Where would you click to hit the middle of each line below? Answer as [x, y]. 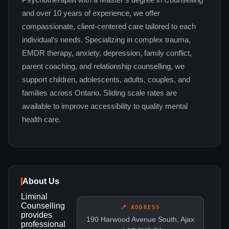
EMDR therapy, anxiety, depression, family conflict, [107, 53]
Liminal [34, 197]
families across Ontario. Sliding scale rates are [99, 93]
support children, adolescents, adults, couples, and [106, 80]
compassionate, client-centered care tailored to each [109, 27]
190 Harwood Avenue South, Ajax [140, 220]
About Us [41, 181]
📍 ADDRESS [140, 208]
